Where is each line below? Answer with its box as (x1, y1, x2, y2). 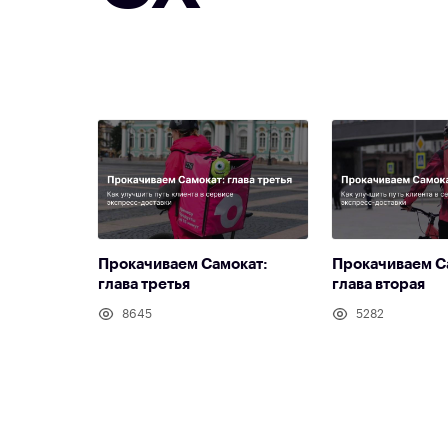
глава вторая (332, 276, 426, 292)
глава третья (98, 276, 190, 292)
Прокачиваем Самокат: (98, 256, 268, 272)
